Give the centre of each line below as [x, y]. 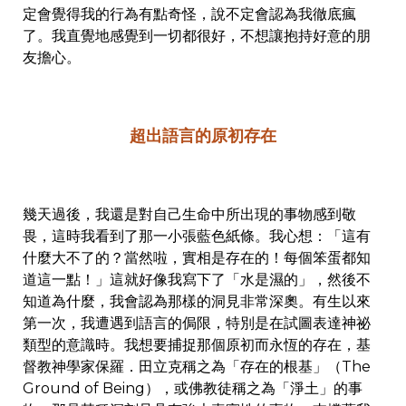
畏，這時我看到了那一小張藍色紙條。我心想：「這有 [197, 237]
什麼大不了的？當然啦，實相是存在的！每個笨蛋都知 [197, 258]
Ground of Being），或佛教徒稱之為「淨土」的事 [193, 389]
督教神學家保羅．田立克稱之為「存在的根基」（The [197, 367]
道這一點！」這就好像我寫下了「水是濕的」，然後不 [197, 280]
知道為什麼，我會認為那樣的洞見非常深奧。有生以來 [197, 302]
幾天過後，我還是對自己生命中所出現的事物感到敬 [189, 215]
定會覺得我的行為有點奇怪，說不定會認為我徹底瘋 [189, 14]
